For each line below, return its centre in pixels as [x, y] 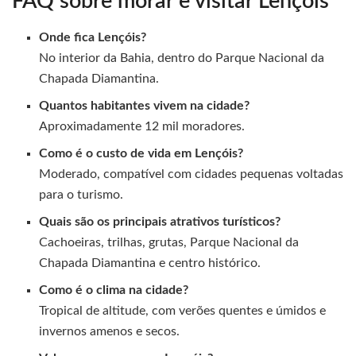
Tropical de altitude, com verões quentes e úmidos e [183, 310]
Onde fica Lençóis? [93, 37]
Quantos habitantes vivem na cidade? [145, 105]
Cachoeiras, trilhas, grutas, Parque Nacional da [169, 242]
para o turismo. [81, 194]
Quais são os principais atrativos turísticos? [160, 221]
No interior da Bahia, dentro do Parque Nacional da [182, 58]
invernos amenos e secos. [110, 331]
